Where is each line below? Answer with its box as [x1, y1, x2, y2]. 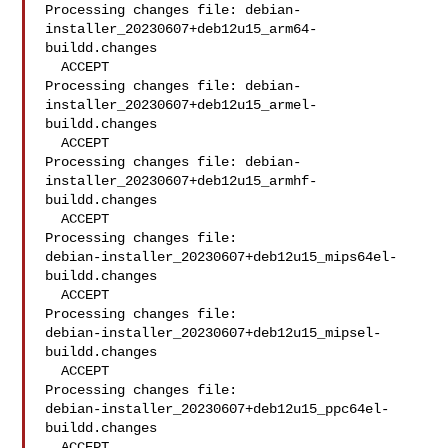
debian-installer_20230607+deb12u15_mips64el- [45, 249, 398, 265]
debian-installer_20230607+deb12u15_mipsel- [45, 325, 382, 341]
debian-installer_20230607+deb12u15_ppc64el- [45, 401, 390, 417]
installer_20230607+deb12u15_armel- [45, 97, 318, 113]
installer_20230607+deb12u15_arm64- [45, 21, 318, 37]
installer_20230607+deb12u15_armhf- [45, 173, 318, 189]
